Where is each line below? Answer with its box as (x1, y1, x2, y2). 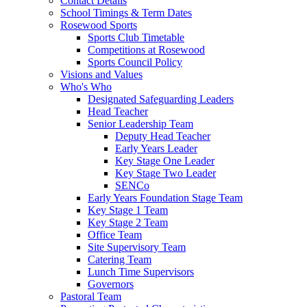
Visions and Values (60, 68, 143, 80)
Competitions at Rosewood (88, 43, 205, 56)
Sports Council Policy (88, 56, 182, 68)
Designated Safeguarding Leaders (88, 93, 234, 105)
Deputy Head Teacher (115, 130, 210, 142)
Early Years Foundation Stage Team (88, 191, 243, 204)
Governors (88, 278, 134, 290)
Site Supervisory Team (88, 241, 186, 253)
